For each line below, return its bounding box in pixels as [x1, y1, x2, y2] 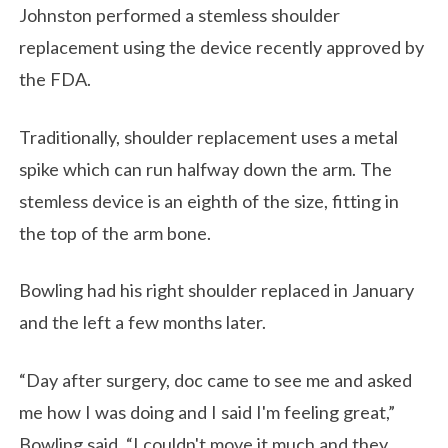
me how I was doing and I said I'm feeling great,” [19, 400, 396, 423]
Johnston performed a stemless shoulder [19, 4, 341, 27]
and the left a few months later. [19, 311, 267, 334]
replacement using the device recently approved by [19, 36, 425, 59]
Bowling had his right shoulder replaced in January [19, 279, 415, 302]
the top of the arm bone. [19, 221, 212, 244]
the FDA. [19, 68, 92, 91]
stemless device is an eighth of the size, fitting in [19, 189, 400, 212]
